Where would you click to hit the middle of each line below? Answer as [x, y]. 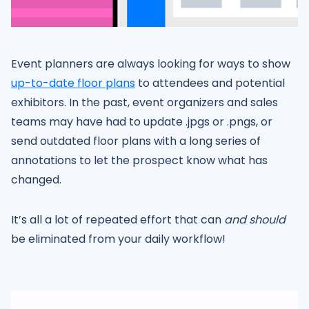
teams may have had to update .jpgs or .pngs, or [142, 121]
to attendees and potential [210, 83]
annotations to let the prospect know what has [139, 160]
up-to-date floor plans [73, 83]
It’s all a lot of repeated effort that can [118, 219]
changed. [36, 179]
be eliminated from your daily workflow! [118, 239]
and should [255, 219]
